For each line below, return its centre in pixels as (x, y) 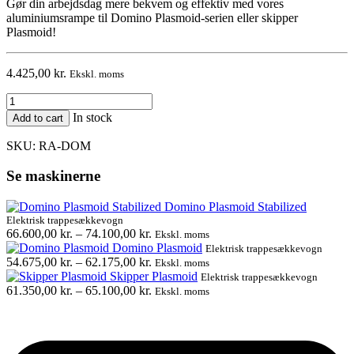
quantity (26, 113)
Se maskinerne (53, 176)
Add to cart (38, 118)
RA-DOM (65, 145)
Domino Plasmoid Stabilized (235, 207)
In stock (92, 117)
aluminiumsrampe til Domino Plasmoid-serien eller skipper (152, 17)
